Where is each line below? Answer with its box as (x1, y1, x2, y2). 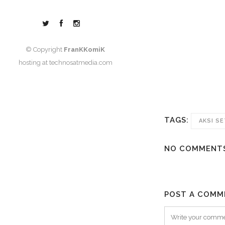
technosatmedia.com (49, 58, 113, 66)
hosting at (18, 58, 49, 66)
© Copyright (26, 45, 64, 53)
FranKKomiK (64, 45, 105, 53)
